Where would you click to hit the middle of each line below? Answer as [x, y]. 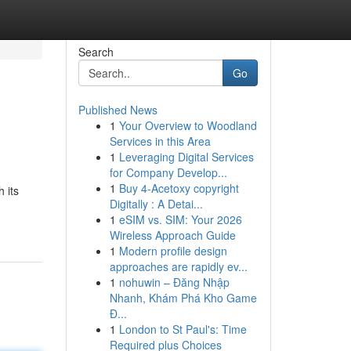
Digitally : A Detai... [156, 204]
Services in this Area [160, 141]
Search [96, 52]
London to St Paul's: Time [183, 329]
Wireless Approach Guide [172, 235]
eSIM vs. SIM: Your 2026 [180, 219]
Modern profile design [173, 251]
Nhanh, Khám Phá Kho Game [183, 298]
